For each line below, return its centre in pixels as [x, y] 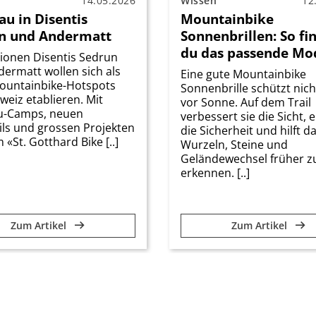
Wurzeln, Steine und [234, 144]
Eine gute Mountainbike [243, 74]
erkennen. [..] [215, 172]
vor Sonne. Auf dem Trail [246, 102]
